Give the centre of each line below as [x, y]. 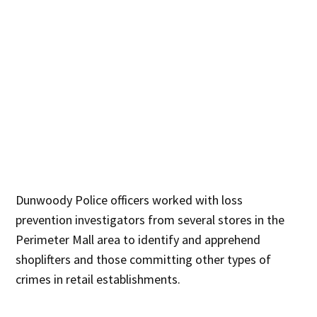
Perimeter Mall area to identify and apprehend [138, 239]
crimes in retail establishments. [98, 279]
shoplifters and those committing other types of [144, 259]
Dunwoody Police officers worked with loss [129, 200]
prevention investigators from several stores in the [150, 219]
